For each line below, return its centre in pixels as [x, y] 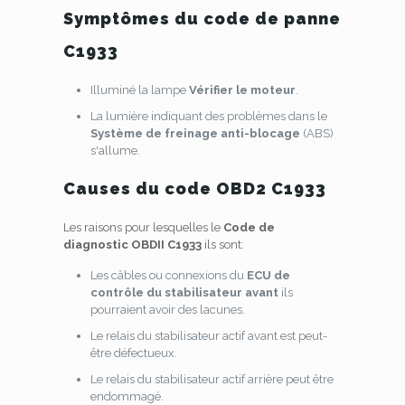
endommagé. [127, 396]
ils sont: [222, 245]
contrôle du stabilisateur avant [184, 292]
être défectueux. [133, 353]
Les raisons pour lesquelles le [143, 227]
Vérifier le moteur [242, 90]
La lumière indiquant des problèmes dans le [208, 116]
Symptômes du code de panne [202, 19]
